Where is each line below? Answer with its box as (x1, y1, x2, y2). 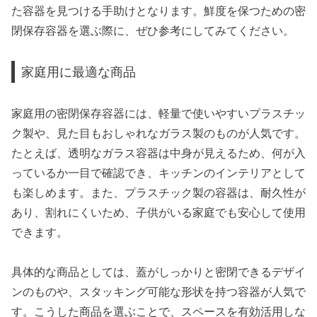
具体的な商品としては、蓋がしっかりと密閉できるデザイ (11, 266, 306, 279)
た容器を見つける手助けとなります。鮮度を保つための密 (11, 4, 306, 17)
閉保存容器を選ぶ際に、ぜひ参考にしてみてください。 (11, 24, 294, 37)
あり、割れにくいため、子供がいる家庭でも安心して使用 (11, 206, 306, 219)
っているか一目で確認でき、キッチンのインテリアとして (11, 166, 306, 179)
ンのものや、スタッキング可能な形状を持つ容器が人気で (11, 286, 306, 299)
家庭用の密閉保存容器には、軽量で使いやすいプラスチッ (11, 107, 306, 120)
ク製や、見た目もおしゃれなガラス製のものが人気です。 (11, 127, 306, 139)
